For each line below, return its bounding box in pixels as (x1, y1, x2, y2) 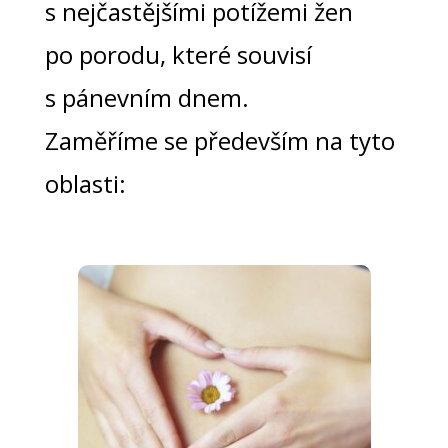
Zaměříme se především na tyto (44, 124, 395, 158)
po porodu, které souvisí (44, 38, 312, 72)
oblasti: (44, 167, 126, 201)
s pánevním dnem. (44, 81, 249, 115)
